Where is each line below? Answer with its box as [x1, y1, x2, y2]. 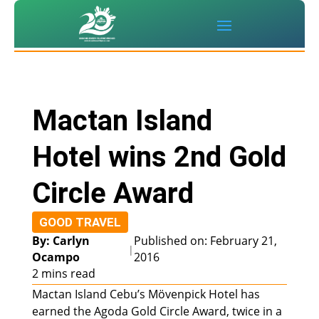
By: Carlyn [31, 233, 90, 249]
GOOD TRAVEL [38, 215, 121, 230]
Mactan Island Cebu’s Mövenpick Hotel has [31, 286, 260, 303]
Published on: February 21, [134, 233, 278, 249]
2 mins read [31, 266, 95, 282]
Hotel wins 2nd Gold [31, 140, 286, 174]
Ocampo [31, 249, 80, 266]
